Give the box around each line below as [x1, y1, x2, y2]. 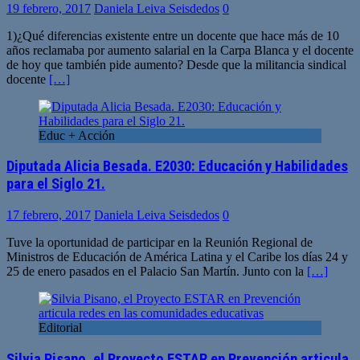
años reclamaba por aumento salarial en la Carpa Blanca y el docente [6, 43, 354, 57]
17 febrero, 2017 [6, 207, 91, 222]
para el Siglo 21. [6, 175, 105, 194]
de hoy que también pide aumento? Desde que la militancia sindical [6, 57, 346, 72]
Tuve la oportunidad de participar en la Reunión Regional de [6, 235, 313, 249]
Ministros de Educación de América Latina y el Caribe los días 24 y [6, 249, 348, 264]
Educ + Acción [39, 128, 115, 142]
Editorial [39, 320, 82, 334]
